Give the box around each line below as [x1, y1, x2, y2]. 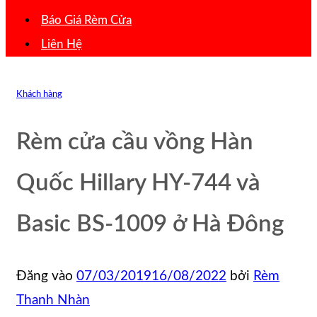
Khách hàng [16, 90, 62, 100]
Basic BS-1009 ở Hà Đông [16, 213, 284, 236]
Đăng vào [16, 269, 76, 283]
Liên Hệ [41, 38, 82, 51]
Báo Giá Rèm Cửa [41, 14, 132, 27]
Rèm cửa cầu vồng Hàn [16, 131, 253, 154]
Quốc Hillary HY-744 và [16, 172, 260, 195]
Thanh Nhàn [16, 293, 90, 307]
